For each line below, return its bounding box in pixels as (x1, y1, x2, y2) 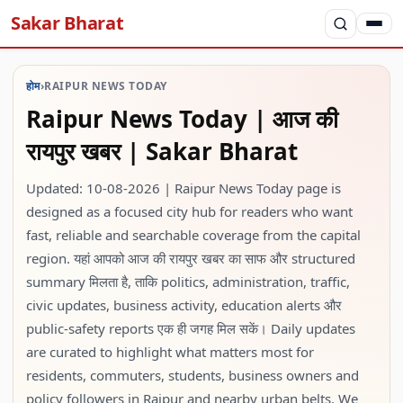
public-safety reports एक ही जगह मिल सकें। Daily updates (26, 319, 355, 337)
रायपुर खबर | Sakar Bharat (26, 135, 298, 167)
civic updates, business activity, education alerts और (26, 296, 342, 314)
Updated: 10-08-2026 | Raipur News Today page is (26, 179, 341, 197)
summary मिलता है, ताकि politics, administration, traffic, (26, 273, 350, 291)
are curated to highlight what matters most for (26, 343, 314, 361)
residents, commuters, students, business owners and (26, 366, 359, 384)
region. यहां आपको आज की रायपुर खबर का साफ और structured (26, 249, 355, 267)
